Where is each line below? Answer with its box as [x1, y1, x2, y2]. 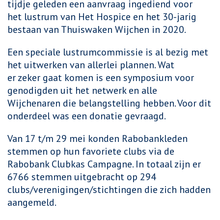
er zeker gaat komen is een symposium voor [7, 71, 194, 84]
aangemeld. [7, 196, 56, 209]
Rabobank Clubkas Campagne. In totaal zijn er [7, 158, 201, 170]
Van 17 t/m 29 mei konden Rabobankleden [7, 132, 188, 145]
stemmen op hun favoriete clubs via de [7, 145, 174, 158]
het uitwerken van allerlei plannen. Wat [7, 58, 174, 71]
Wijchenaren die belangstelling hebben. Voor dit [7, 97, 211, 110]
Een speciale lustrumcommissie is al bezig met [7, 46, 208, 58]
